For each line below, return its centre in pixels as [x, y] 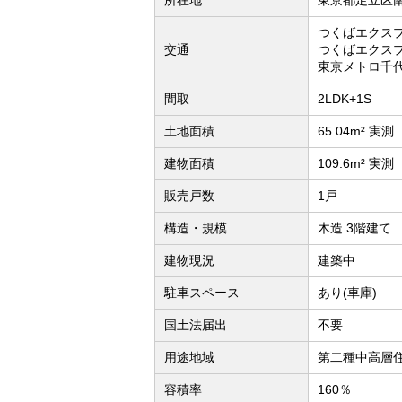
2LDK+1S [345, 99]
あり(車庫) [347, 293]
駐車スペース [202, 293]
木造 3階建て [354, 228]
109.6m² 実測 [356, 164]
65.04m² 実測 [356, 131]
